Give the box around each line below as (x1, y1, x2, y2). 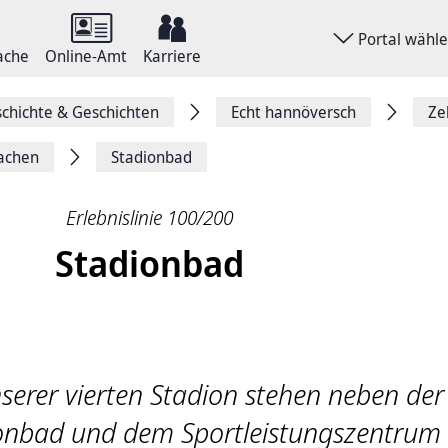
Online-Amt (45, 45, 127, 67)
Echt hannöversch (231, 101, 356, 123)
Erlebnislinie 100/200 (65, 204, 233, 231)
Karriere (143, 45, 201, 67)
